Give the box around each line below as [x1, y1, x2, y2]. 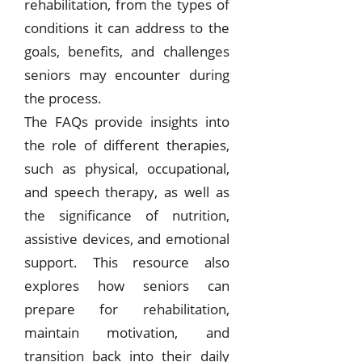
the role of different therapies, [24, 136, 229, 155]
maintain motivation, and [24, 323, 229, 343]
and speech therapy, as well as [24, 183, 229, 202]
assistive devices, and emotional [24, 229, 229, 249]
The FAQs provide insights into [24, 112, 229, 132]
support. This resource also [24, 253, 229, 272]
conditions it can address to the [24, 19, 229, 38]
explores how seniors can [24, 276, 229, 296]
